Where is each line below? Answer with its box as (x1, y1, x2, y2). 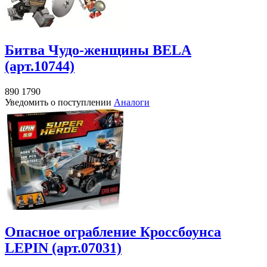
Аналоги (114, 97, 150, 108)
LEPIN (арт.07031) (5, 240, 122, 256)
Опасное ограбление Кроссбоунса (5, 224, 221, 240)
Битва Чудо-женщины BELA (5, 42, 191, 58)
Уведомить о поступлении (5, 97, 114, 108)
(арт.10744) (5, 58, 74, 74)
